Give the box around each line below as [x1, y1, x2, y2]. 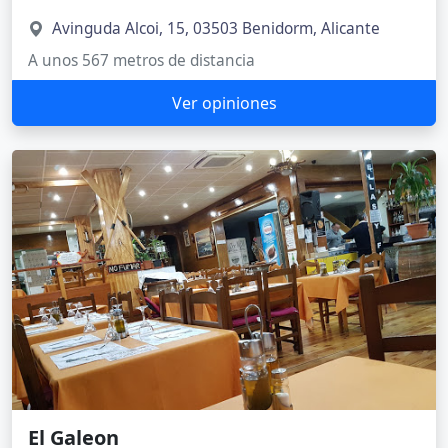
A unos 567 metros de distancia [28, 50, 255, 72]
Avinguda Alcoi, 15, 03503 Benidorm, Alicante [52, 18, 380, 40]
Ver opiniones [171, 92, 277, 115]
